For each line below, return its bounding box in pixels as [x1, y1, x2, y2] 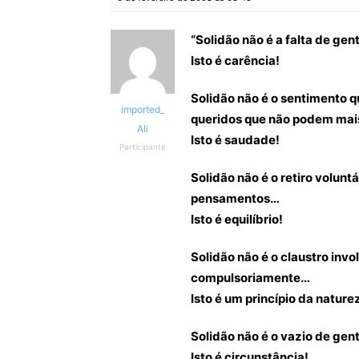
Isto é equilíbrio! [191, 212, 283, 227]
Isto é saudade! [191, 132, 280, 147]
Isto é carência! [191, 53, 280, 68]
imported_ [121, 103, 164, 115]
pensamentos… [191, 191, 280, 206]
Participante [119, 142, 166, 151]
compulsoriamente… [191, 270, 310, 285]
